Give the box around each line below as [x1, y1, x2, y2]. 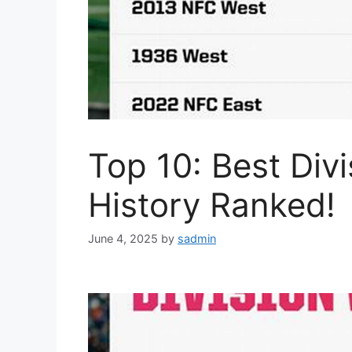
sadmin [178, 232, 216, 246]
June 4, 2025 [88, 232, 158, 246]
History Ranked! [88, 185, 335, 225]
